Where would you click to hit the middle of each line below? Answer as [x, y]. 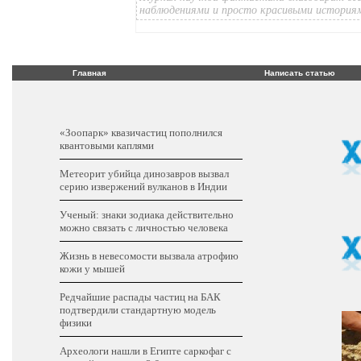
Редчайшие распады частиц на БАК [141, 297]
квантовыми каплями [107, 145]
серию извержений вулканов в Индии [144, 186]
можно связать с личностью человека [144, 227]
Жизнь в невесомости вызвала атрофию [149, 255]
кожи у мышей [93, 268]
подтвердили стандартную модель [138, 309]
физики [76, 322]
